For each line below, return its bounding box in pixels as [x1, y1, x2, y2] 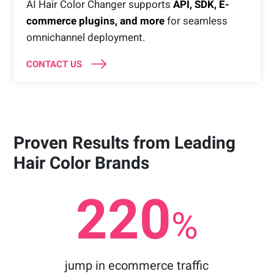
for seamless [166, 14, 228, 27]
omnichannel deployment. [26, 31, 145, 43]
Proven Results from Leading [13, 132, 236, 153]
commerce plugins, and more [26, 14, 165, 27]
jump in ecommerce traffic [65, 257, 209, 273]
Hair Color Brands [13, 152, 150, 173]
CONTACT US [26, 58, 82, 70]
